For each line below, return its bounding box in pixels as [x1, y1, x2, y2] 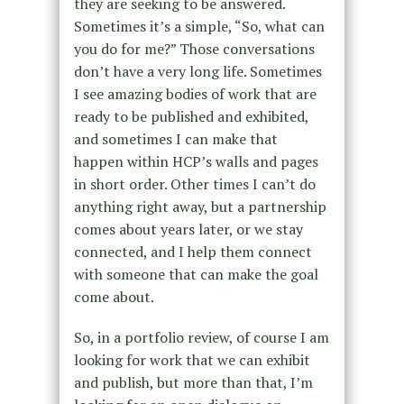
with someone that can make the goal [73, 264, 318, 285]
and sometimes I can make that [73, 129, 278, 150]
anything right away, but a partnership [73, 197, 326, 217]
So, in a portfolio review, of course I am [73, 327, 329, 348]
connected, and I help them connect [73, 242, 312, 262]
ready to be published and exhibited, [73, 106, 308, 127]
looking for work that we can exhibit [73, 350, 310, 371]
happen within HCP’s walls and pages [73, 151, 318, 172]
